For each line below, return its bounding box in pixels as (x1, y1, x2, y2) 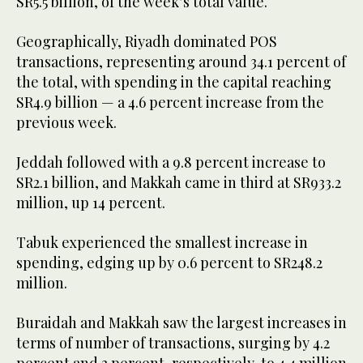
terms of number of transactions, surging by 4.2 (16, 332, 330, 352)
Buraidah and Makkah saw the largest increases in (16, 312, 347, 332)
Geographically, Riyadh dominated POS (16, 31, 277, 51)
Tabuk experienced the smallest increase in (16, 232, 308, 252)
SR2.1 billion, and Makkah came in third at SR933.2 (16, 172, 341, 192)
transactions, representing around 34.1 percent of (16, 51, 346, 71)
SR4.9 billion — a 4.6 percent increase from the (16, 92, 324, 112)
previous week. (16, 112, 120, 132)
